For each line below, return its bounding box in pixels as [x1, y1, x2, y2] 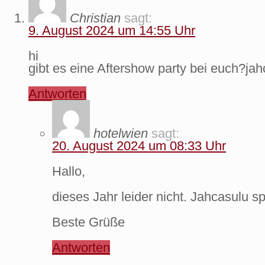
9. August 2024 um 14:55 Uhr [28, 22, 195, 38]
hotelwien [93, 125, 148, 141]
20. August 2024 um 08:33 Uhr [52, 138, 226, 153]
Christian [70, 10, 121, 25]
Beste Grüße [52, 214, 125, 230]
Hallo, [52, 163, 85, 179]
